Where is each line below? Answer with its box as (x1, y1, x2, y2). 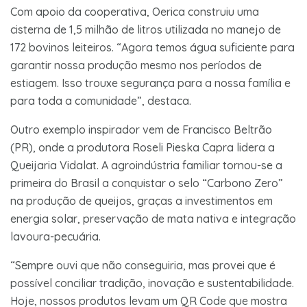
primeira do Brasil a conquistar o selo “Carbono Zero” (10, 175, 283, 190)
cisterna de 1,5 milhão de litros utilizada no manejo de (10, 22, 281, 36)
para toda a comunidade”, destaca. (10, 93, 191, 108)
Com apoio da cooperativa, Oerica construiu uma (10, 4, 259, 19)
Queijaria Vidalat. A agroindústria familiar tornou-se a (10, 158, 282, 172)
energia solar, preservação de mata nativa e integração (10, 211, 296, 225)
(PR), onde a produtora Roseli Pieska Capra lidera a (10, 140, 275, 154)
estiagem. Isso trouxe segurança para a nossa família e (10, 75, 291, 90)
